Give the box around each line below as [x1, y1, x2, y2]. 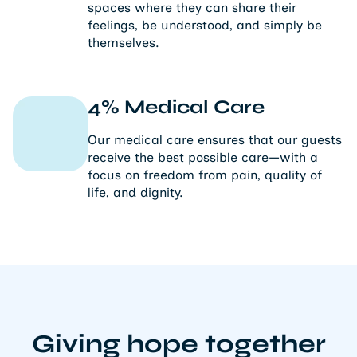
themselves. [88, 35, 159, 51]
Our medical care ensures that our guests [88, 132, 342, 148]
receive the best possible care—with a [88, 150, 318, 166]
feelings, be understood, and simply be [88, 18, 322, 33]
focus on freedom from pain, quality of [88, 167, 322, 183]
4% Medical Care [88, 96, 265, 120]
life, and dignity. [88, 185, 183, 201]
